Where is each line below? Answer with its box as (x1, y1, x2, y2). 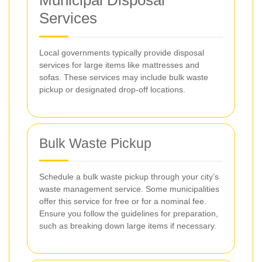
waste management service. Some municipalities (39, 184, 219, 194)
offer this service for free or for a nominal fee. (39, 196, 206, 206)
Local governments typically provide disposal (39, 48, 204, 57)
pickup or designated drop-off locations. (39, 85, 185, 94)
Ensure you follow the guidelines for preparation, (39, 209, 218, 218)
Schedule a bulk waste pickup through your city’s (39, 172, 219, 181)
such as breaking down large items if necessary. (39, 221, 216, 230)
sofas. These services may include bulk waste (39, 73, 208, 82)
